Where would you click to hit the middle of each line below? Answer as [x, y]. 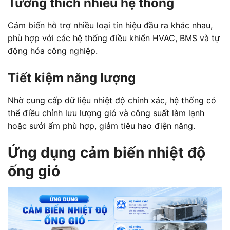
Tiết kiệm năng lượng [72, 78]
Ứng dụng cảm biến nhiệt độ [107, 152]
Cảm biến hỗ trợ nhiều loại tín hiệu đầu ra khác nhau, [110, 25]
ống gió [34, 171]
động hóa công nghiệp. [53, 51]
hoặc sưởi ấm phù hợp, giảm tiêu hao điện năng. [101, 126]
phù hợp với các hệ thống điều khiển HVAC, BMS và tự [114, 38]
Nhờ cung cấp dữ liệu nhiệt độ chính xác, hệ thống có [112, 100]
